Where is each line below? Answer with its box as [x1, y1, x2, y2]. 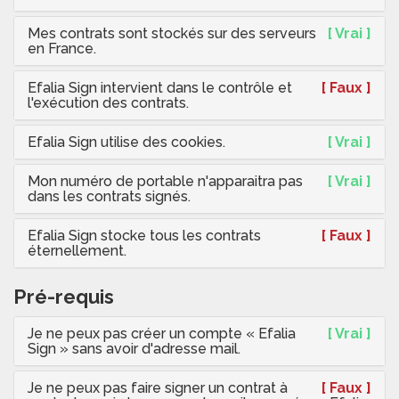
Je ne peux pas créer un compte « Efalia [28, 325, 296, 343]
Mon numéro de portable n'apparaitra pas [28, 173, 303, 191]
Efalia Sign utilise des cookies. [28, 134, 225, 151]
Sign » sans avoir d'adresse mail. [28, 340, 240, 358]
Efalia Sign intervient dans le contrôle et [28, 79, 292, 97]
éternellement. [28, 242, 126, 260]
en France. [28, 40, 96, 58]
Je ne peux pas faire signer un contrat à [28, 379, 288, 397]
